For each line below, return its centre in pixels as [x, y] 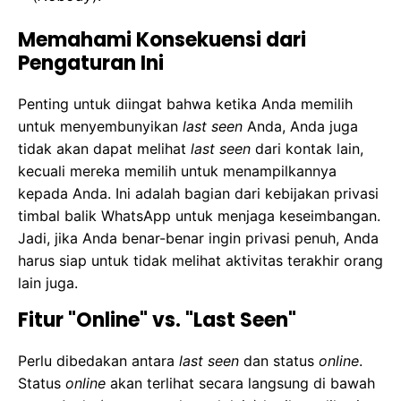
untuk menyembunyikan [100, 127]
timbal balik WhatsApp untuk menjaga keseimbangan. [199, 216]
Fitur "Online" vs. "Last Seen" [157, 320]
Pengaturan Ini [91, 64]
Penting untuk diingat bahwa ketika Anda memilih [185, 104]
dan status [279, 361]
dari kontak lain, [307, 149]
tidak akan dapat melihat [104, 149]
